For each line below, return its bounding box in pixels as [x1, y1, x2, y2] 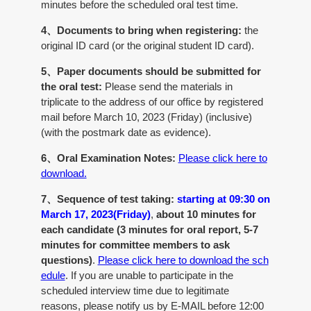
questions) [40, 254, 92, 266]
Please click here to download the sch [97, 254, 269, 266]
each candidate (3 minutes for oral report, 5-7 [40, 224, 258, 235]
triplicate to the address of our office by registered [40, 96, 263, 108]
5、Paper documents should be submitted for [40, 65, 261, 77]
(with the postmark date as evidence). [40, 126, 211, 138]
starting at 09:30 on [176, 193, 270, 205]
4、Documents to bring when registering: [40, 24, 242, 36]
